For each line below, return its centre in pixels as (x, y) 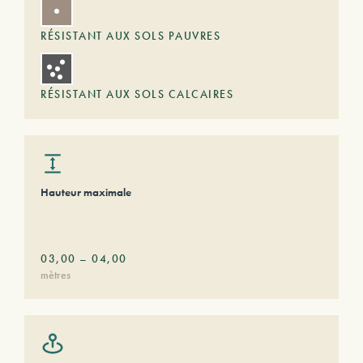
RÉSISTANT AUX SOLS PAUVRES (130, 36)
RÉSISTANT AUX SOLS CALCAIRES (137, 94)
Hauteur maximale (86, 192)
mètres (56, 275)
